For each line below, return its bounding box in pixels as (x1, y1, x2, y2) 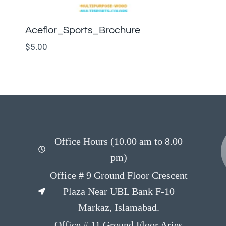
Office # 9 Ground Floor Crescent (49, 169, 188, 181)
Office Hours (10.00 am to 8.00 (54, 136, 183, 147)
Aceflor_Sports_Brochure (25, 25, 140, 35)
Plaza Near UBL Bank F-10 (63, 186, 175, 197)
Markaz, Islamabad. (78, 202, 159, 213)
